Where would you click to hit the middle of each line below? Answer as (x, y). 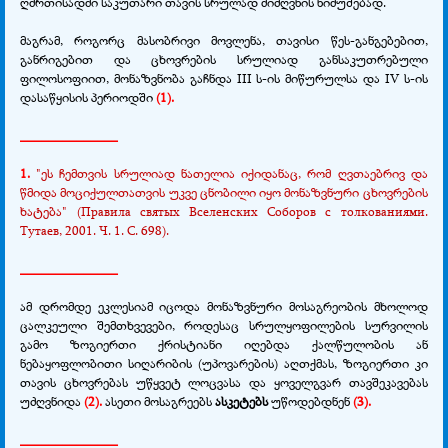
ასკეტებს (243, 400)
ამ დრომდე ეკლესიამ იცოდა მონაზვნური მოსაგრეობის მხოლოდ (224, 305)
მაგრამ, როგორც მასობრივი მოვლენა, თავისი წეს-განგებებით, (224, 39)
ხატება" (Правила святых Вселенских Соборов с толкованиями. (224, 210)
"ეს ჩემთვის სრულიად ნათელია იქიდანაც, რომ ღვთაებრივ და (229, 172)
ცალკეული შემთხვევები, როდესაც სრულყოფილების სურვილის (224, 324)
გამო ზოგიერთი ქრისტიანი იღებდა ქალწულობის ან (224, 343)
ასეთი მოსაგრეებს (160, 400)
